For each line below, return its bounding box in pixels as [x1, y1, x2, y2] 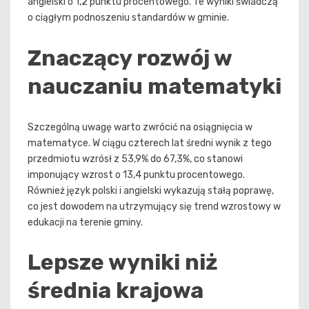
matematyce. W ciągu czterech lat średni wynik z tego [28, 137, 272, 149]
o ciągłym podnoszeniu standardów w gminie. [28, 12, 229, 24]
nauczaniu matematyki [28, 72, 281, 99]
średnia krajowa [28, 277, 203, 304]
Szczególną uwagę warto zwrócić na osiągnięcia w [28, 121, 252, 133]
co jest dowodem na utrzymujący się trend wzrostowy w [28, 200, 281, 212]
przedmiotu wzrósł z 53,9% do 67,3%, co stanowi [28, 152, 243, 165]
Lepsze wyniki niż [28, 249, 218, 276]
